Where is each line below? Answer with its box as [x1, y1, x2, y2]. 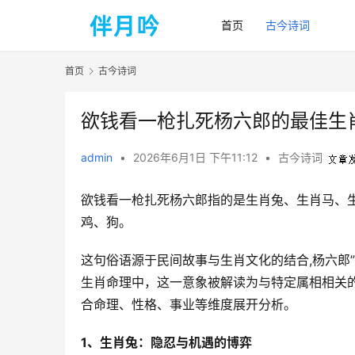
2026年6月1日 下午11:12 [133, 151, 261, 165]
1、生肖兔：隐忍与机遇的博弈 [81, 334, 252, 351]
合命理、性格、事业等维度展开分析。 [81, 296, 304, 313]
